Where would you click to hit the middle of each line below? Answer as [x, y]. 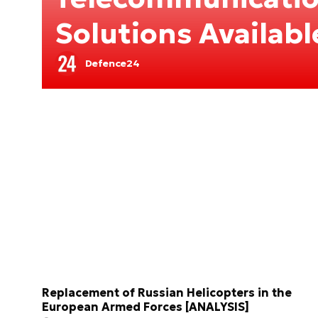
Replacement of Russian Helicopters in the [167, 293]
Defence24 [113, 64]
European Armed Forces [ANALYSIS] [146, 307]
